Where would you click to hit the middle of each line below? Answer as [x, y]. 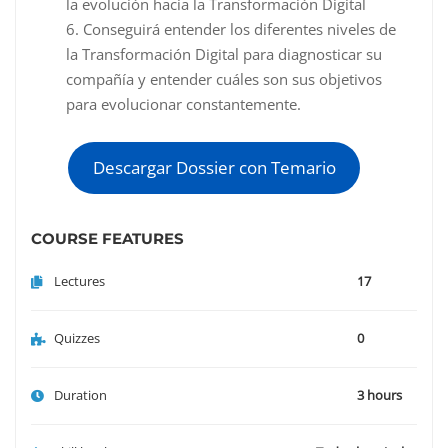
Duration [80, 394]
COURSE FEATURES [107, 238]
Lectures [79, 280]
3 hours [379, 394]
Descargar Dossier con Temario [214, 168]
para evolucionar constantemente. [183, 104]
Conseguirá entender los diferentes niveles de [239, 29]
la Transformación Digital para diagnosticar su [224, 54]
